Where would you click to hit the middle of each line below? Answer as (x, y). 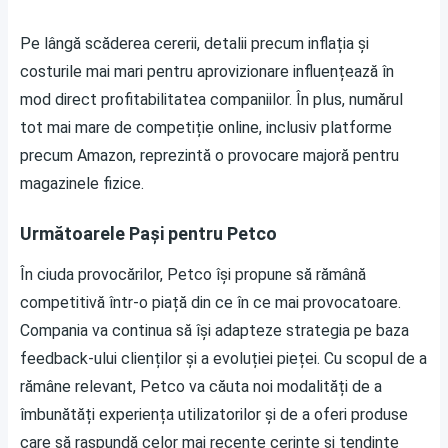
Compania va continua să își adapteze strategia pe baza (214, 330)
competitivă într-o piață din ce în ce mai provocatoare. (210, 302)
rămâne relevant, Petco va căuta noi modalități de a (201, 386)
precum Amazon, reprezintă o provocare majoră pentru (209, 155)
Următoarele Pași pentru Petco (148, 233)
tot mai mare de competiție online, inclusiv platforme (206, 127)
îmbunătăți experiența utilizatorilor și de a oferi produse (214, 414)
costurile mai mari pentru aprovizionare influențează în (207, 71)
